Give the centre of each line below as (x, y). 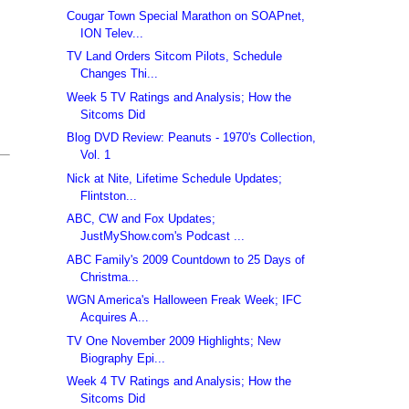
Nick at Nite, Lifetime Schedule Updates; (175, 178)
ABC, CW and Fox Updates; (142, 219)
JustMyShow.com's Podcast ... (163, 236)
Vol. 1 (96, 155)
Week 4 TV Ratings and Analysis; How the (179, 382)
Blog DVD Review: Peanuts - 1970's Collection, (192, 138)
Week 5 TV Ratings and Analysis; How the (179, 97)
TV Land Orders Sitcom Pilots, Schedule (175, 57)
